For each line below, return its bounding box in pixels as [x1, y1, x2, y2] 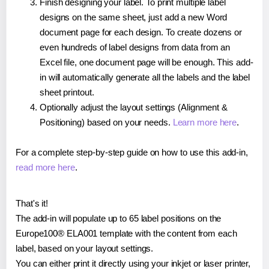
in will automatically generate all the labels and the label [40, 72, 250, 83]
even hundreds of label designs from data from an [40, 42, 231, 53]
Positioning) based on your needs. [40, 117, 173, 128]
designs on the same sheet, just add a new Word [40, 12, 228, 23]
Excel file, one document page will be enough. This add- [40, 57, 253, 68]
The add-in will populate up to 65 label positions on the [16, 213, 222, 224]
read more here [16, 162, 75, 173]
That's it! [16, 198, 48, 209]
